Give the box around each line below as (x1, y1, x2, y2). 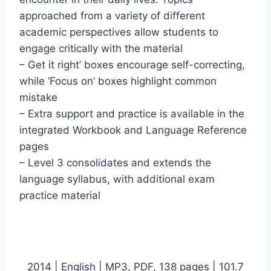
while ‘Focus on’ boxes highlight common (19, 75, 217, 88)
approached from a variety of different (19, 10, 205, 22)
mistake (19, 91, 57, 104)
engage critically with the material (19, 42, 183, 55)
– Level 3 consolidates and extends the (19, 157, 211, 169)
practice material (19, 189, 100, 202)
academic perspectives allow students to (19, 26, 218, 39)
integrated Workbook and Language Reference (19, 124, 247, 137)
